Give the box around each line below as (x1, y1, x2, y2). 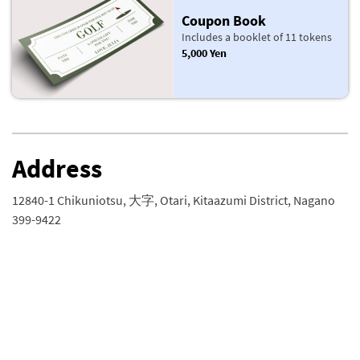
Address (12, 152, 102, 185)
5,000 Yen (181, 45, 227, 60)
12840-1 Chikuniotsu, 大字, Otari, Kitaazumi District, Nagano (12, 191, 335, 208)
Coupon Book (181, 11, 266, 30)
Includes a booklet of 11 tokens (181, 29, 332, 44)
